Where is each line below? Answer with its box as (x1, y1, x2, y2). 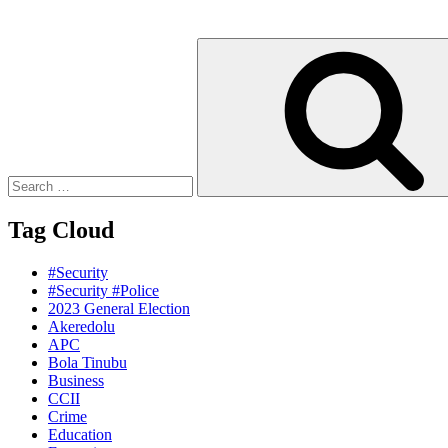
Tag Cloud (8, 216, 114, 243)
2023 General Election (48, 299, 190, 317)
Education (48, 425, 112, 443)
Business (48, 371, 104, 389)
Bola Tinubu (48, 353, 127, 371)
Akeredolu (48, 317, 115, 335)
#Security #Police (48, 281, 159, 299)
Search (7, 37, 50, 55)
